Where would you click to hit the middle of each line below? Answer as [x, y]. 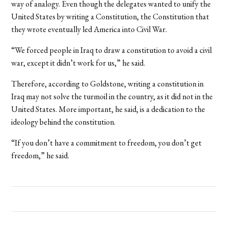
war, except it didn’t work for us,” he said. [78, 63]
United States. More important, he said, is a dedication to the [108, 109]
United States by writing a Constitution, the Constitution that [110, 16]
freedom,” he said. [40, 155]
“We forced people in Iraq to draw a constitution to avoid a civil [112, 50]
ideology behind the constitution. [64, 122]
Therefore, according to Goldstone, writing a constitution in [108, 83]
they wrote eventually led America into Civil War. [89, 29]
